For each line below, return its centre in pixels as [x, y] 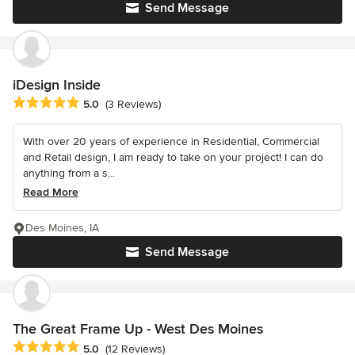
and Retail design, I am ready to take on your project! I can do [173, 158]
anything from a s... [69, 174]
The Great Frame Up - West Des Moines [138, 329]
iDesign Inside [57, 85]
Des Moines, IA [62, 228]
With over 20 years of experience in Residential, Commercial [171, 142]
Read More [51, 193]
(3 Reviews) [133, 105]
